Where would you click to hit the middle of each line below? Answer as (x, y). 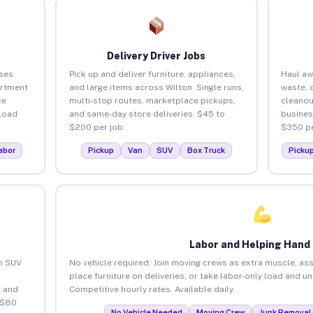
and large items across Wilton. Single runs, (156, 87)
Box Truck (206, 150)
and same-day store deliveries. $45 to (147, 114)
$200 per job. (97, 127)
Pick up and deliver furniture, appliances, (152, 74)
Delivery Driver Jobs (156, 56)
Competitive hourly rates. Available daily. (152, 289)
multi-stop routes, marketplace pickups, (152, 100)
